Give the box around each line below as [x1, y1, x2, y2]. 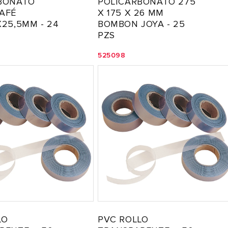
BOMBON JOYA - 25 [98, 18, 185, 30]
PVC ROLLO [98, 214, 149, 225]
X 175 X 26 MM [98, 7, 164, 18]
